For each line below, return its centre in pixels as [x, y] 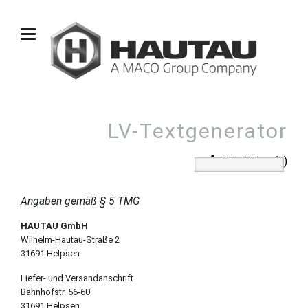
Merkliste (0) [257, 161]
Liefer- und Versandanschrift [77, 278]
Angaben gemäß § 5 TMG [80, 201]
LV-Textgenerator [198, 131]
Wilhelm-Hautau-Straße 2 [70, 240]
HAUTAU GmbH [54, 226]
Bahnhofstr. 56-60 [55, 291]
